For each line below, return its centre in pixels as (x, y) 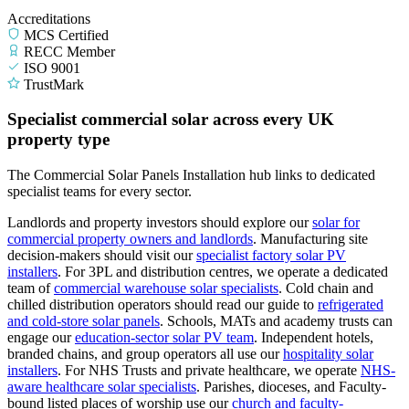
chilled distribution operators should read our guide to (163, 305)
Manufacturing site (314, 239)
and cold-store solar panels (84, 321)
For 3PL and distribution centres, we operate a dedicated (226, 272)
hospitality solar (328, 354)
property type (58, 140)
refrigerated (351, 305)
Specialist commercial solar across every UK (171, 120)
